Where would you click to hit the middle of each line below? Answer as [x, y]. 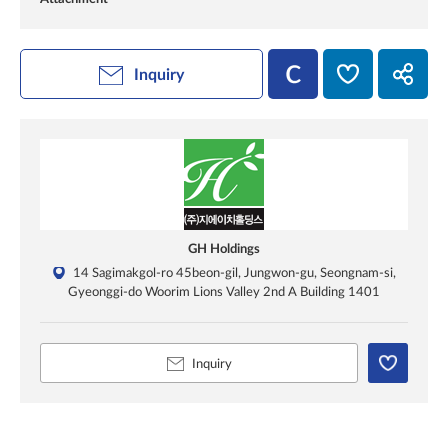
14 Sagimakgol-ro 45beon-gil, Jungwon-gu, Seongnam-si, [234, 273]
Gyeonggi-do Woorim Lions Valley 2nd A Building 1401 [224, 292]
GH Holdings [224, 249]
